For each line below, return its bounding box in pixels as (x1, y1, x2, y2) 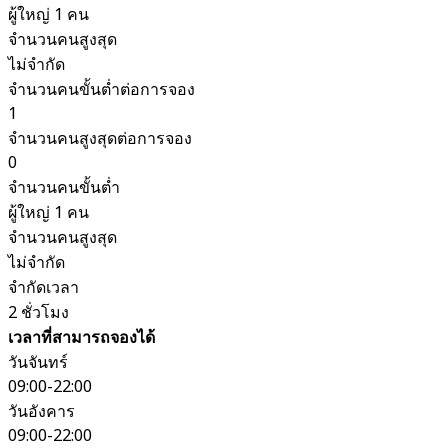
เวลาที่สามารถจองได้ (8, 325, 155, 350)
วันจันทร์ (8, 350, 68, 375)
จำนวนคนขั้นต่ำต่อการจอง (8, 77, 195, 102)
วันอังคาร (8, 399, 75, 424)
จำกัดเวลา (8, 275, 79, 300)
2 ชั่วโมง (8, 300, 69, 325)
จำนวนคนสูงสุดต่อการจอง (8, 126, 192, 151)
